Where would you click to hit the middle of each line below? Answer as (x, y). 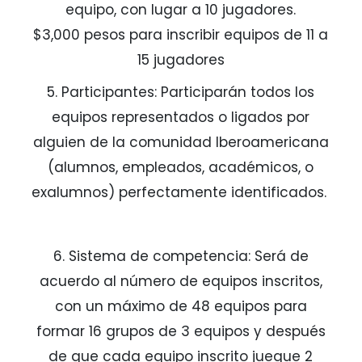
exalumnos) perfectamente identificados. (181, 192)
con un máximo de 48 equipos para (181, 306)
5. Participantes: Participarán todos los (181, 92)
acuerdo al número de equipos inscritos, (181, 281)
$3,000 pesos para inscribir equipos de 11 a (181, 35)
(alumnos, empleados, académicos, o (181, 167)
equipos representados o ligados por (181, 117)
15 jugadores (181, 60)
